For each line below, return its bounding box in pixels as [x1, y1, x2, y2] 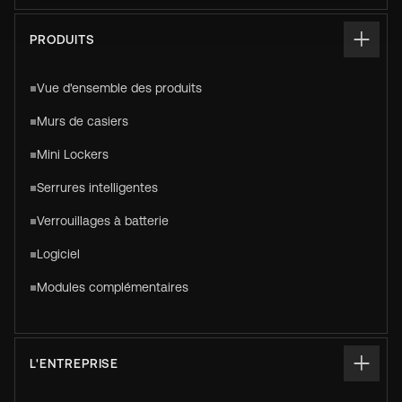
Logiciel [36, 247, 80, 261]
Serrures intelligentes [36, 180, 158, 195]
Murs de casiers [36, 114, 128, 128]
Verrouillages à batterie [36, 214, 169, 228]
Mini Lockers [36, 147, 109, 162]
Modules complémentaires [36, 280, 188, 294]
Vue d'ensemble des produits [36, 81, 202, 95]
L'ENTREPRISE [30, 356, 119, 371]
